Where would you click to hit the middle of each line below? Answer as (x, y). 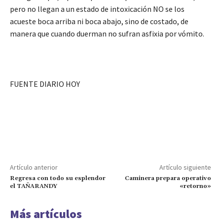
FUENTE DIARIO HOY (45, 84)
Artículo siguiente (185, 167)
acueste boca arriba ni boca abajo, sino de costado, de (99, 21)
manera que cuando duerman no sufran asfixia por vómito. (107, 33)
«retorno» (195, 186)
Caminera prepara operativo (168, 178)
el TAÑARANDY (34, 186)
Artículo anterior (34, 167)
